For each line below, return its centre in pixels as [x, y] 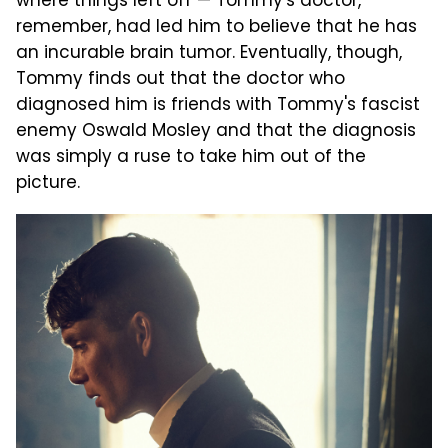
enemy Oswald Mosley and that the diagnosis [216, 131]
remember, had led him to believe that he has [216, 27]
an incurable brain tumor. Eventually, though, [209, 53]
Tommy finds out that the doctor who [180, 79]
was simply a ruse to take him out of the [191, 157]
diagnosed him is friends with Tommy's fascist [218, 105]
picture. [48, 183]
